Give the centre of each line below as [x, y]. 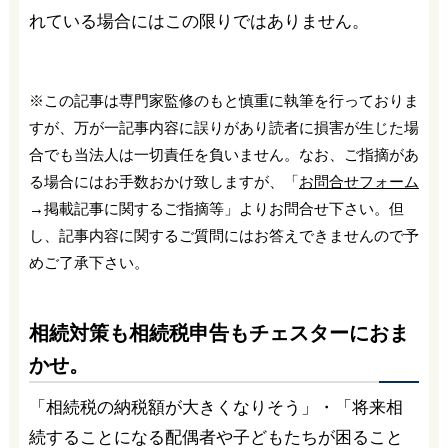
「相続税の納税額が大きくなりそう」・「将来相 [215, 407]
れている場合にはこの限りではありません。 [198, 21]
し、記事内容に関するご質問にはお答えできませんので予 [223, 235]
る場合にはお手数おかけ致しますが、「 [163, 181]
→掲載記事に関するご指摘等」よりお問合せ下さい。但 [216, 208]
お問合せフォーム [358, 181]
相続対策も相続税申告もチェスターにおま [218, 332]
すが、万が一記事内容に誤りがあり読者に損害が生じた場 [223, 127]
